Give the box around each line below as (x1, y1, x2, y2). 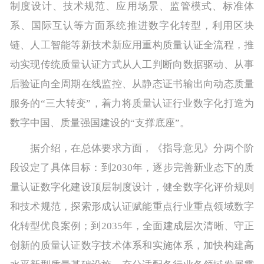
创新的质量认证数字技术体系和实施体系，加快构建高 (9, 239, 255, 251)
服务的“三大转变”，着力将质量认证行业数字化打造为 (9, 97, 255, 109)
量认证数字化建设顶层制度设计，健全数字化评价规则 (9, 181, 255, 193)
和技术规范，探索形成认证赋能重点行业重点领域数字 (9, 200, 255, 212)
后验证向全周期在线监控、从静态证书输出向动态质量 (9, 78, 255, 90)
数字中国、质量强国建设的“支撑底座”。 (9, 117, 190, 128)
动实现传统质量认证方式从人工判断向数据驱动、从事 (9, 58, 255, 70)
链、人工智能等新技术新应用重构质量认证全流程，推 (9, 39, 255, 51)
